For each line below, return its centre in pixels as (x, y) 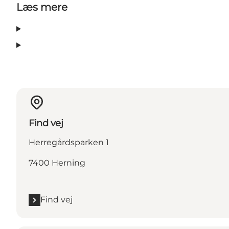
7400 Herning (57, 163)
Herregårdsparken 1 (69, 143)
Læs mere (42, 7)
